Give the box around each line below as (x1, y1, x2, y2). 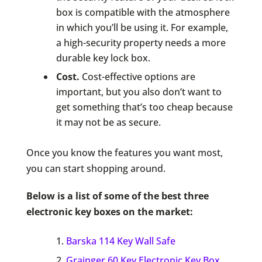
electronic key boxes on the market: (26, 205, 193, 219)
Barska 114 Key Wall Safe (65, 235, 175, 248)
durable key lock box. (56, 51, 150, 64)
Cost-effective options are (79, 70, 195, 84)
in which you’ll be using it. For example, (56, 20, 228, 34)
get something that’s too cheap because (56, 101, 233, 114)
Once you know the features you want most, (26, 146, 223, 160)
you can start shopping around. (26, 162, 166, 175)
